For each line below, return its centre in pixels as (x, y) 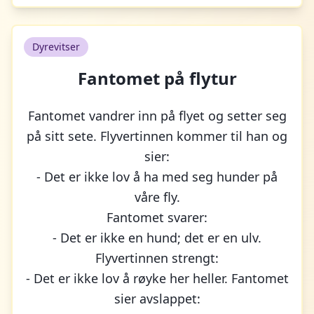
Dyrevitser (56, 47)
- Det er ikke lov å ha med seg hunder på (157, 177)
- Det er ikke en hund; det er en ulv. (157, 238)
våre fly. (157, 197)
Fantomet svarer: (157, 217)
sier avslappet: (157, 299)
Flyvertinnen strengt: (157, 258)
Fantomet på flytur (157, 78)
